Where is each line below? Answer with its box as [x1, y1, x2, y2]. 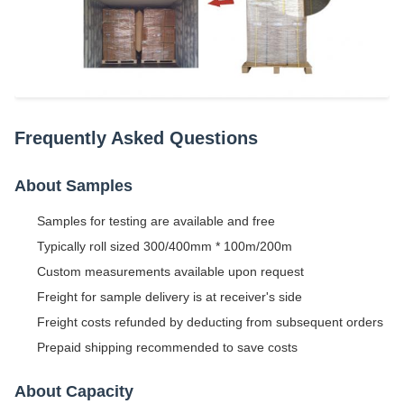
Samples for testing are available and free [37, 213, 275, 228]
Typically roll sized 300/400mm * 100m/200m [37, 238, 292, 253]
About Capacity [14, 381, 133, 400]
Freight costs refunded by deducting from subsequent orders [37, 314, 383, 329]
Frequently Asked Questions [14, 127, 258, 148]
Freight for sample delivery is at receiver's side [37, 289, 302, 304]
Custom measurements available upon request [37, 263, 304, 279]
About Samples [14, 176, 133, 195]
